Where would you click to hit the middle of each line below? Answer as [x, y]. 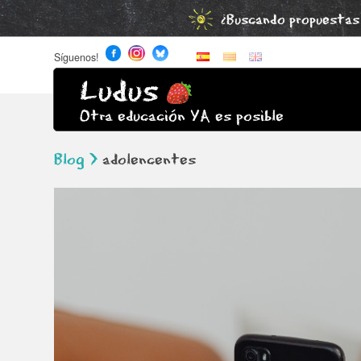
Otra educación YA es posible [181, 117]
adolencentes [147, 160]
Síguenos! [77, 57]
